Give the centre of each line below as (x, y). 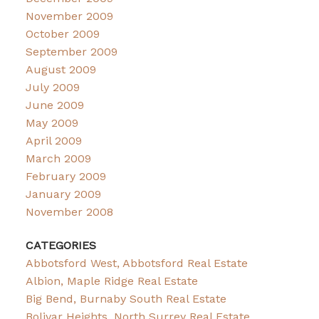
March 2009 (58, 158)
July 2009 (52, 87)
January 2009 (63, 194)
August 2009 (61, 69)
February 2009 (66, 176)
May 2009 (52, 122)
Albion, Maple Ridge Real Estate (111, 281)
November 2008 (69, 211)
